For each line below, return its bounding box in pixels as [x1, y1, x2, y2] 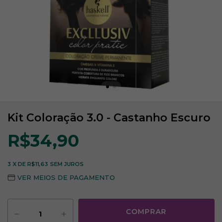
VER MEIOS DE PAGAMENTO [17, 173, 115, 181]
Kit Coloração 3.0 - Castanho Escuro [7, 111, 211, 124]
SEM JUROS [50, 161, 84, 167]
